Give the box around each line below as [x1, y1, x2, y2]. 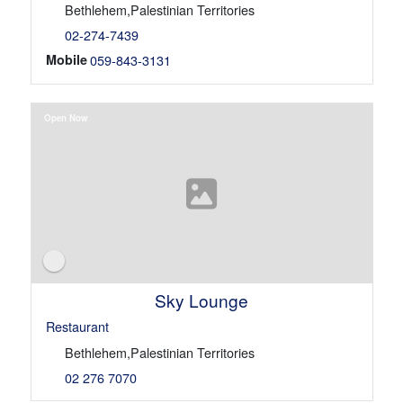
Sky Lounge [154, 288, 248, 312]
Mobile [45, 50, 87, 69]
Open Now [43, 112, 88, 124]
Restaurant [45, 317, 109, 336]
